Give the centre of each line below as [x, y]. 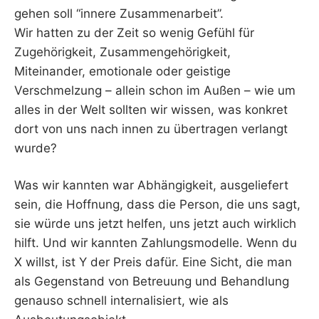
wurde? [36, 148]
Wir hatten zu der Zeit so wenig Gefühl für [134, 32]
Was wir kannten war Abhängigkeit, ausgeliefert [151, 185]
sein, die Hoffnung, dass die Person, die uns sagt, [157, 205]
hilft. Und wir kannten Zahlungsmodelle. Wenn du [156, 243]
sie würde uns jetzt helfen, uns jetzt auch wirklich [155, 224]
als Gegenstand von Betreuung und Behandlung [152, 282]
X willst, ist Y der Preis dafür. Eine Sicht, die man [153, 262]
